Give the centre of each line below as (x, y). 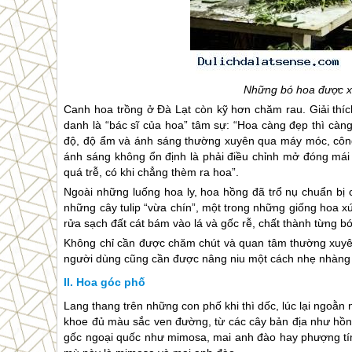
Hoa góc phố (111, 282)
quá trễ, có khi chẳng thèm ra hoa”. (152, 172)
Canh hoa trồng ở (111, 109)
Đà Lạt (174, 109)
